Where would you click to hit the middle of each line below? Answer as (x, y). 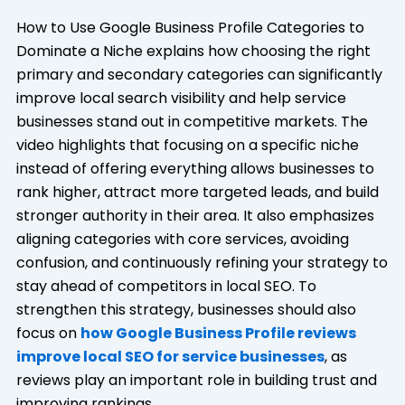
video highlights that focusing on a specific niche (187, 146)
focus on (48, 334)
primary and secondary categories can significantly (199, 75)
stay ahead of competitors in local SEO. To (166, 287)
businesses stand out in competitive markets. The (192, 122)
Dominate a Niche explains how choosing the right (193, 52)
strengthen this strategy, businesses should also (186, 310)
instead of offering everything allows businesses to (195, 169)
